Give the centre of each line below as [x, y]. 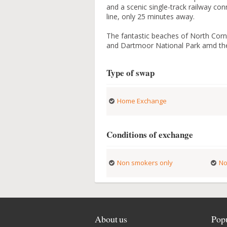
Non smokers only [145, 163]
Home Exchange [142, 101]
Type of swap [131, 73]
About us [111, 219]
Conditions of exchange [150, 135]
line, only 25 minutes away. [151, 16]
